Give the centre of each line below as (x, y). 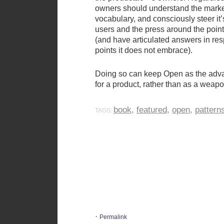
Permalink (113, 217)
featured (152, 110)
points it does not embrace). (144, 50)
